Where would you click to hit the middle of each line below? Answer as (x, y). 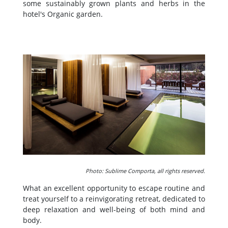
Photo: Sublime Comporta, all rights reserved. (145, 170)
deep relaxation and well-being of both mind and (114, 209)
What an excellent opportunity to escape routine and (114, 188)
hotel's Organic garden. (63, 14)
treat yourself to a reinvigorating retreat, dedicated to (114, 198)
